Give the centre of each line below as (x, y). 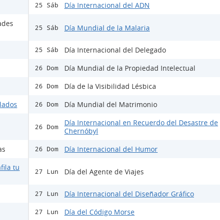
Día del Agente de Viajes (104, 171)
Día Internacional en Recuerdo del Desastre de (141, 123)
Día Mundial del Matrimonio (111, 105)
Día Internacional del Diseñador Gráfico (129, 194)
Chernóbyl (81, 131)
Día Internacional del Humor (111, 149)
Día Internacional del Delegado (115, 50)
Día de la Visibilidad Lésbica (110, 86)
